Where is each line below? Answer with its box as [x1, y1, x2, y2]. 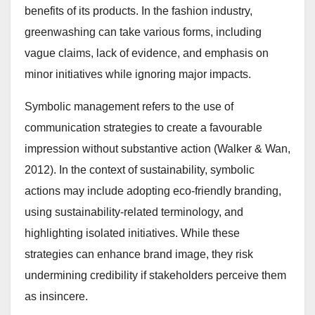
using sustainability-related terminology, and [25, 206, 243, 219]
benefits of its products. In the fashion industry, [25, 5, 252, 18]
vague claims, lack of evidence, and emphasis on [25, 47, 269, 60]
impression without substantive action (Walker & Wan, [25, 143, 290, 155]
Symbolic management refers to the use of [25, 101, 233, 113]
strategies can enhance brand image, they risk [25, 248, 253, 261]
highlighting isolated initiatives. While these [25, 227, 240, 240]
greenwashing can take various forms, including [25, 26, 262, 39]
